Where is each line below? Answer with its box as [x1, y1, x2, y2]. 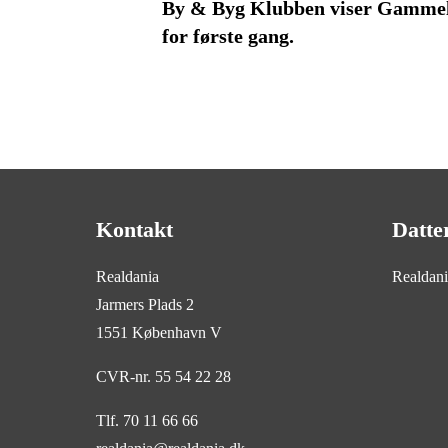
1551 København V [96, 324, 222, 341]
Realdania [96, 268, 169, 285]
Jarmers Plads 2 [96, 296, 204, 313]
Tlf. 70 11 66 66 [96, 412, 208, 429]
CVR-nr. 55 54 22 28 [96, 368, 231, 385]
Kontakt [96, 217, 173, 242]
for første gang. [161, 25, 294, 47]
